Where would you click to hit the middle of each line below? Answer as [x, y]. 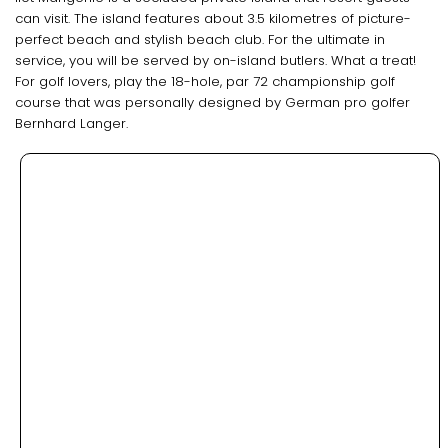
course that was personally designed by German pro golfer [212, 103]
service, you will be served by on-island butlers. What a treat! [215, 61]
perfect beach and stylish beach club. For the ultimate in [200, 40]
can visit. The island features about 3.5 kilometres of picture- [213, 19]
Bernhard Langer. [71, 124]
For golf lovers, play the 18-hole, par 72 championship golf [205, 82]
